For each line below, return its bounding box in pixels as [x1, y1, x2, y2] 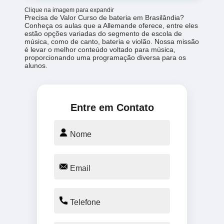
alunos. [24, 61, 48, 70]
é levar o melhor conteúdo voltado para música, [24, 45, 176, 54]
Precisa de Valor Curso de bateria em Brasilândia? [24, 13, 184, 22]
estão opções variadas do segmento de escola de [24, 29, 182, 38]
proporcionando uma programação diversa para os [24, 53, 186, 62]
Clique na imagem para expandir [24, 6, 114, 14]
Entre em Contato [70, 102, 154, 113]
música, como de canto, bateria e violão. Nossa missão [24, 37, 199, 46]
